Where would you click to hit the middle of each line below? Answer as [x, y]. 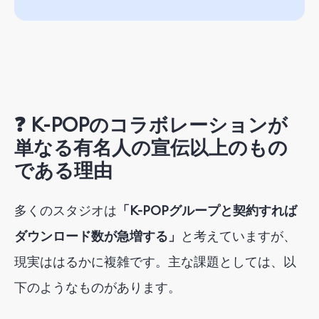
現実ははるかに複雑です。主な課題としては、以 [155, 261]
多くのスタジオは [66, 210]
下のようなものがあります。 [98, 287]
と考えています [226, 236]
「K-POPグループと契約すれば [207, 210]
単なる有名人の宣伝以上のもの [151, 148]
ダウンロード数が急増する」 [98, 236]
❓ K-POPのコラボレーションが [151, 125]
